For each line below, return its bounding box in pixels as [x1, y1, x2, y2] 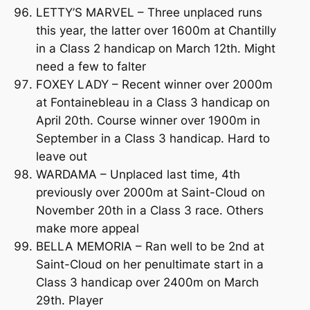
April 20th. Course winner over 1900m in [35, 113, 260, 127]
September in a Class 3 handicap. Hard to [35, 131, 270, 145]
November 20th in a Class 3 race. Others [35, 203, 264, 217]
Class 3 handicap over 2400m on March [35, 275, 259, 289]
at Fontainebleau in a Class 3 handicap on [35, 95, 270, 109]
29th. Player [35, 293, 103, 307]
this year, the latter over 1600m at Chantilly [35, 23, 276, 37]
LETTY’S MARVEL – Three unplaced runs [35, 5, 262, 19]
